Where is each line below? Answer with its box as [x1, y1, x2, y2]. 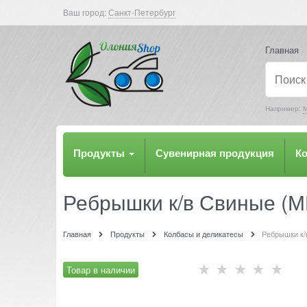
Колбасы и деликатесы [163, 228, 243, 239]
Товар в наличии [66, 263, 135, 277]
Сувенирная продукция [156, 145, 274, 160]
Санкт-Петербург [108, 6, 175, 18]
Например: [265, 103, 303, 114]
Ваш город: [63, 6, 106, 18]
